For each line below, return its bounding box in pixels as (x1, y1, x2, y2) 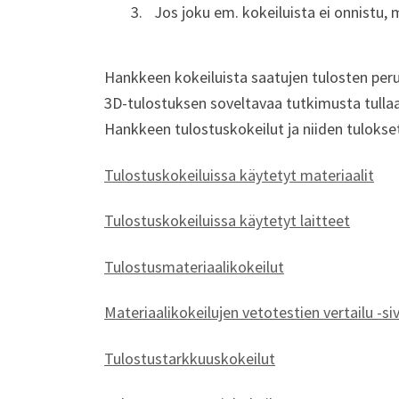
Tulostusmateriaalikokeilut (104, 256, 284, 277)
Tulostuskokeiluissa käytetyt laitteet (104, 210, 350, 232)
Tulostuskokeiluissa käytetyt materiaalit (104, 164, 374, 185)
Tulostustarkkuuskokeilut (104, 347, 275, 369)
